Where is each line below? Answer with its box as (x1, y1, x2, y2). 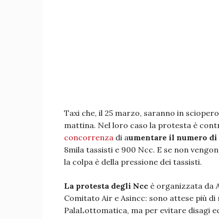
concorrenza (64, 132, 113, 142)
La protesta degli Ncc (64, 181, 148, 191)
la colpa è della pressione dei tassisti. (64, 157, 202, 167)
